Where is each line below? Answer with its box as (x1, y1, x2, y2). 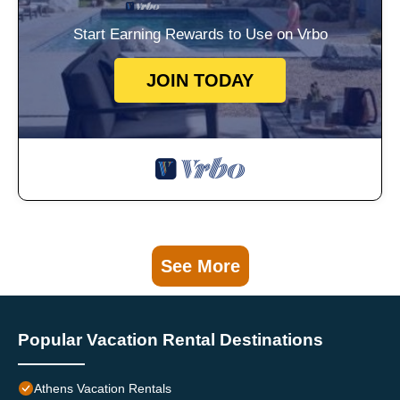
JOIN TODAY (146, 71, 254, 91)
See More (160, 256, 240, 277)
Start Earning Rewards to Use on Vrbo (72, 26, 328, 44)
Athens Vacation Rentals (34, 381, 171, 396)
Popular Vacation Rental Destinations (18, 330, 323, 350)
